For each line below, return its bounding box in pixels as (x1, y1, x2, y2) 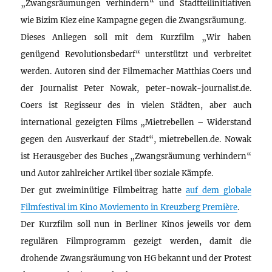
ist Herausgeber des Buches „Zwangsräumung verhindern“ (21, 151, 251, 161)
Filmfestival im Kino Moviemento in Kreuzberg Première (21, 202, 238, 212)
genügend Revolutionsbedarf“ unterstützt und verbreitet (21, 49, 251, 59)
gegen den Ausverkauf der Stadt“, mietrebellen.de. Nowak (21, 134, 251, 144)
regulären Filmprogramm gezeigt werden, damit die (21, 236, 251, 246)
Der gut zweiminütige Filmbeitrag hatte (21, 185, 186, 195)
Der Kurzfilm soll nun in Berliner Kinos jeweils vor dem (21, 219, 251, 229)
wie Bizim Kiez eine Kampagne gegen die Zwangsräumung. (21, 15, 246, 25)
